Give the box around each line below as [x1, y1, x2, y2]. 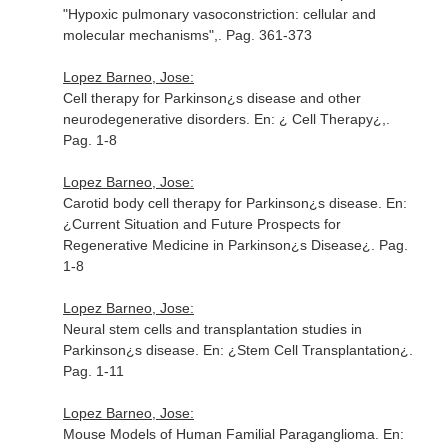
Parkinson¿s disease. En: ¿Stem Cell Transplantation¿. [62, 342, 413, 358]
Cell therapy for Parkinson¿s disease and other [62, 90, 361, 106]
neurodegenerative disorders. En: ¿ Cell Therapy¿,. [62, 111, 390, 127]
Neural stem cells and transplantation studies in [62, 321, 362, 337]
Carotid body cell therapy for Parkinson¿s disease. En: [62, 195, 407, 211]
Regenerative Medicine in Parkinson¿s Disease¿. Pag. [62, 237, 408, 253]
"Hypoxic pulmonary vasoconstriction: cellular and [62, 6, 376, 22]
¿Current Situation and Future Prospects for [62, 216, 341, 232]
